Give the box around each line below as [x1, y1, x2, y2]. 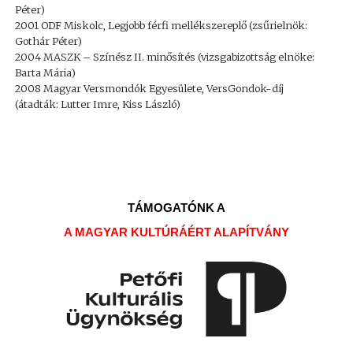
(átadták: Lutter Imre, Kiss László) [14, 97, 180, 111]
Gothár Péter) [14, 34, 82, 48]
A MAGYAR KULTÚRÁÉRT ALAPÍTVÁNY [64, 225, 290, 239]
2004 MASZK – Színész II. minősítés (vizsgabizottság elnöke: [14, 50, 314, 64]
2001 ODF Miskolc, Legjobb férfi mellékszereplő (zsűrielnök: [14, 18, 307, 32]
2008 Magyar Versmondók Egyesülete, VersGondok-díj [14, 81, 284, 95]
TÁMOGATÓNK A [128, 200, 226, 214]
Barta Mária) [14, 65, 76, 80]
